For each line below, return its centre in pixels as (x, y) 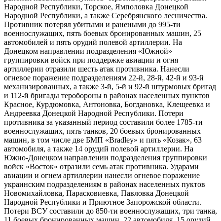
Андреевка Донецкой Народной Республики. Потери (94, 113)
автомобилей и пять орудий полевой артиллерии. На (93, 42)
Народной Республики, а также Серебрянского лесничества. (106, 15)
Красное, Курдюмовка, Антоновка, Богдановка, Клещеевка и (107, 104)
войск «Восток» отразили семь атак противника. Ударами (101, 166)
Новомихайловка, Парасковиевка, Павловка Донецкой (96, 193)
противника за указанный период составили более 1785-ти (103, 122)
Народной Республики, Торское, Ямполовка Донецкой (96, 6)
